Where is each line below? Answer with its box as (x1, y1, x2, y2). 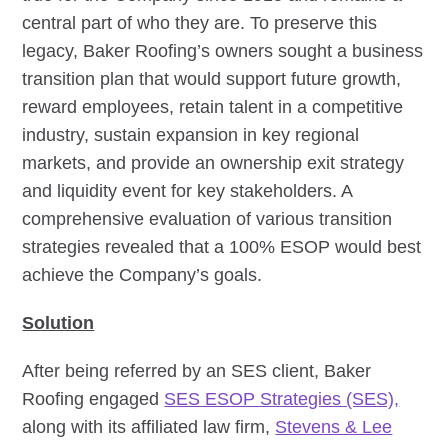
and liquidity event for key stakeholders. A (22, 180, 353, 201)
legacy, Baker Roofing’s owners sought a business (22, 40, 424, 61)
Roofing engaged (22, 388, 165, 409)
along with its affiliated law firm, (22, 416, 276, 437)
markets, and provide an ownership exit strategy (22, 152, 405, 173)
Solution (22, 312, 95, 333)
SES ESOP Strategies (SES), (164, 388, 400, 409)
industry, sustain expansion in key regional (22, 124, 360, 145)
